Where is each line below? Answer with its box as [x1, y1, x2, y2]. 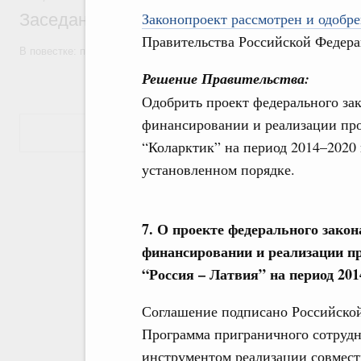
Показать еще [222, 123, 306, 142]
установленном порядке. [142, 160, 295, 179]
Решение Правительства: [142, 68, 309, 89]
